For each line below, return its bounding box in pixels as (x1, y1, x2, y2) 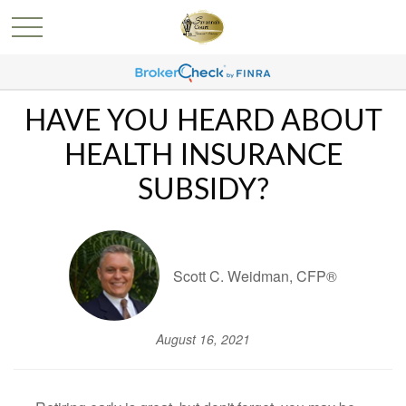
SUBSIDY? (137, 176, 269, 205)
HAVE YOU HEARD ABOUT (24, 107, 382, 136)
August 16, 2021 (156, 330, 250, 348)
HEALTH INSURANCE (63, 141, 343, 170)
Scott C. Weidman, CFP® (173, 265, 337, 286)
